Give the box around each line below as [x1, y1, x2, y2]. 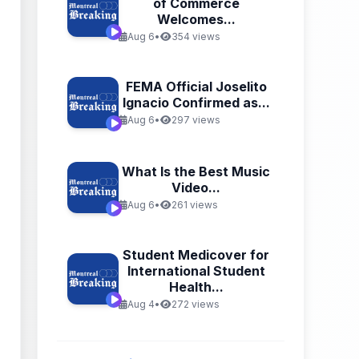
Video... [171, 179, 221, 196]
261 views [171, 199, 218, 211]
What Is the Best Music [122, 163, 271, 179]
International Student [127, 263, 265, 279]
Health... [168, 279, 224, 295]
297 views [171, 114, 220, 126]
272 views [171, 298, 220, 310]
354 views [171, 30, 220, 42]
